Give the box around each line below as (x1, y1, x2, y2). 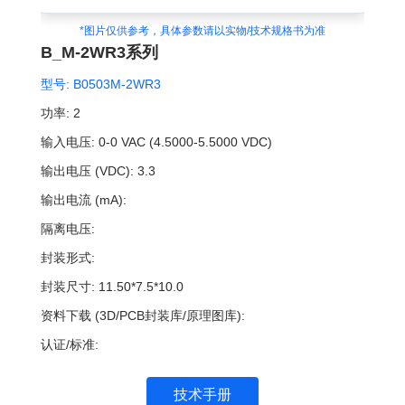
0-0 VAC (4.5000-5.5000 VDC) (98, 134, 272, 149)
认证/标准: (40, 336, 99, 352)
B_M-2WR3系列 (40, 42, 158, 61)
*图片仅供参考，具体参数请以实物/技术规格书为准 (79, 24, 325, 37)
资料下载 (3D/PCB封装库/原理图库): (40, 307, 245, 323)
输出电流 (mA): (40, 192, 127, 207)
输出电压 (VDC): (40, 163, 134, 178)
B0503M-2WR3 (69, 76, 161, 91)
